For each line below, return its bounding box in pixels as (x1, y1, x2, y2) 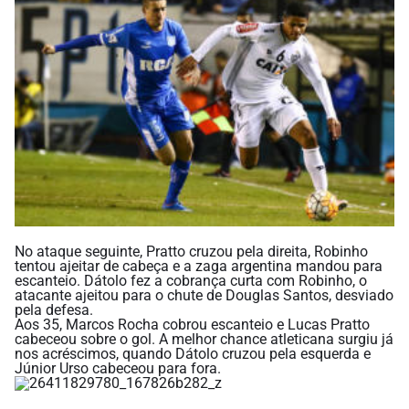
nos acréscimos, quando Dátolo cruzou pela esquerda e (15, 344, 371, 362)
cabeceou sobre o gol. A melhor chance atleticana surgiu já (15, 330, 393, 348)
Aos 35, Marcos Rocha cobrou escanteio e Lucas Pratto (15, 315, 370, 333)
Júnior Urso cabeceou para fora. (15, 359, 221, 377)
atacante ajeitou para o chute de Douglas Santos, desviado (15, 286, 393, 304)
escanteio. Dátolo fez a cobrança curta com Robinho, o (15, 271, 367, 289)
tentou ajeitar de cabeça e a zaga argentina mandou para (15, 257, 383, 275)
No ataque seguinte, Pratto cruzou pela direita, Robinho (15, 242, 368, 260)
